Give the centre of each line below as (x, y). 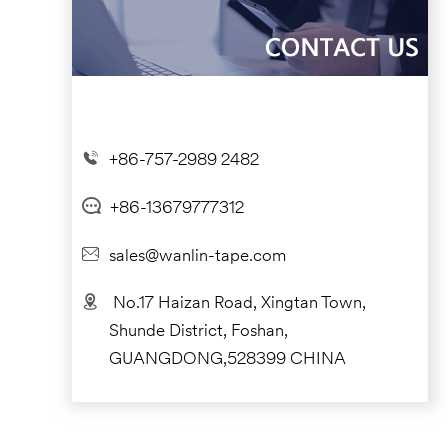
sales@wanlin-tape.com (197, 256)
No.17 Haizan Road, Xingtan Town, (239, 303)
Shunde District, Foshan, (198, 331)
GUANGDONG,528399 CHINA (227, 359)
